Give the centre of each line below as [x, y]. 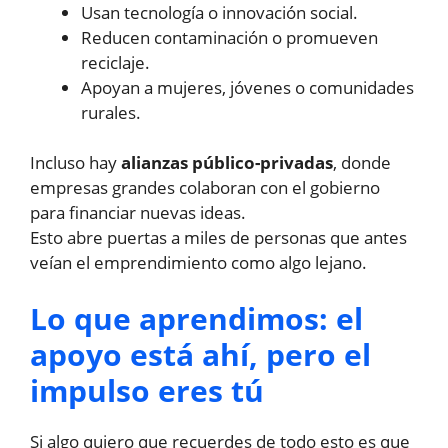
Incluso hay [75, 163]
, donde [362, 163]
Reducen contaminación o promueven [229, 37]
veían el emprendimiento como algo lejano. [198, 263]
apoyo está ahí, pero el [200, 354]
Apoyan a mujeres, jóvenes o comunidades [247, 87]
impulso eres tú [147, 390]
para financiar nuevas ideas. [138, 213]
